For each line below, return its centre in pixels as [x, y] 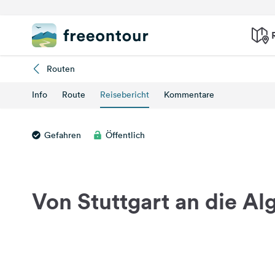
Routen [61, 69]
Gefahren [63, 135]
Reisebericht [125, 95]
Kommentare [189, 95]
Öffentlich [125, 135]
